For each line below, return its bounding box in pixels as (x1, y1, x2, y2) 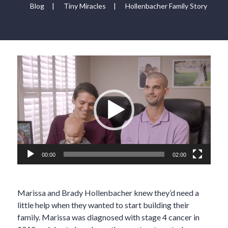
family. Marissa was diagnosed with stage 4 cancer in (17, 212, 199, 222)
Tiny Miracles (63, 2, 106, 11)
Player (16, 68, 39, 78)
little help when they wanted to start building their (17, 200, 189, 210)
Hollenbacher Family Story (125, 2, 207, 11)
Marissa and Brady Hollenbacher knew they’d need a (17, 188, 199, 198)
